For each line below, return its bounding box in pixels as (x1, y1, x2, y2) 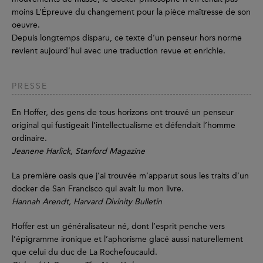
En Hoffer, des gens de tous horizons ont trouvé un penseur (12, 107, 234, 118)
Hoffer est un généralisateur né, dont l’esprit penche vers (12, 221, 225, 232)
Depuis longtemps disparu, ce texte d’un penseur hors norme (12, 33, 242, 43)
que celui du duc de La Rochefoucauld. (12, 247, 162, 258)
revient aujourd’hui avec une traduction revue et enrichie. (12, 46, 225, 56)
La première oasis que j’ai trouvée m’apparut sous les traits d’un (12, 171, 249, 181)
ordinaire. (12, 133, 52, 144)
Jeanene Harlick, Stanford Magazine (12, 146, 145, 157)
